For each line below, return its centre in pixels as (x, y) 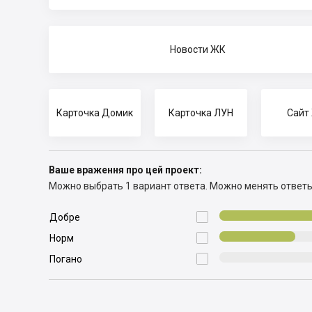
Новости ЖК (197, 49)
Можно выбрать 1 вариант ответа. (128, 186)
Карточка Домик (95, 113)
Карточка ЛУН (201, 113)
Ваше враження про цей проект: (125, 170)
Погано (66, 259)
